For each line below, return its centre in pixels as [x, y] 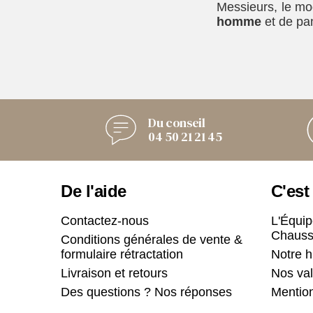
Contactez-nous [105, 220]
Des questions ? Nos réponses [146, 292]
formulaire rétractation [122, 254]
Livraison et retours [114, 273]
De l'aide [94, 191]
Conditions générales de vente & [152, 239]
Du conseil [177, 122]
